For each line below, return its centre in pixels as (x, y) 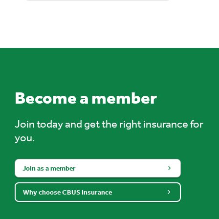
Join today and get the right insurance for (109, 123)
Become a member (86, 97)
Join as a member (49, 168)
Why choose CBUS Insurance (67, 192)
